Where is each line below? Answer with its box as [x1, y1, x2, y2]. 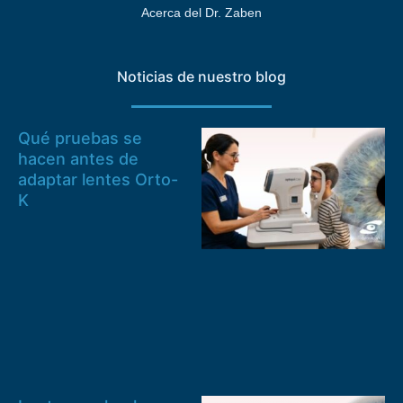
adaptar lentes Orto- [18, 169, 178, 189]
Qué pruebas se [18, 128, 142, 148]
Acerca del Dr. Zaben [141, 5, 262, 21]
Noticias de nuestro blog [117, 67, 286, 86]
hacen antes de [18, 148, 139, 168]
